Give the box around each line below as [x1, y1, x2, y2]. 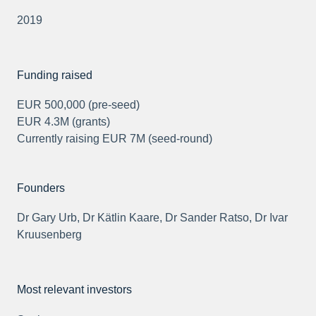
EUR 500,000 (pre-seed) [17, 99, 140, 111]
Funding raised [17, 68, 92, 81]
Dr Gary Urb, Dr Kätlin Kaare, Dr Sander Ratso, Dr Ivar [17, 212, 288, 224]
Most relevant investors [17, 283, 132, 296]
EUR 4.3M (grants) [17, 116, 110, 128]
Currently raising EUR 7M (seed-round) [17, 133, 212, 145]
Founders [17, 181, 65, 194]
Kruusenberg [17, 229, 82, 241]
